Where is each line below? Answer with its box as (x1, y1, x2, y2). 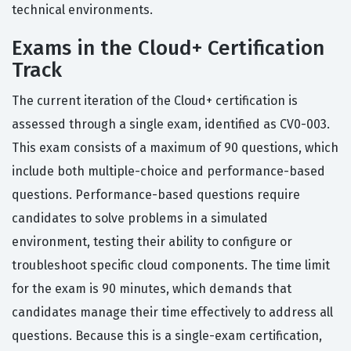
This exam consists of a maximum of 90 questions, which (12, 140, 338, 156)
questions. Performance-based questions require (12, 187, 300, 203)
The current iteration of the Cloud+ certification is (12, 93, 298, 109)
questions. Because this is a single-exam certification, (12, 328, 322, 344)
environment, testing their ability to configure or (12, 234, 292, 250)
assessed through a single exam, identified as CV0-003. (12, 117, 330, 132)
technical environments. (12, 2, 153, 18)
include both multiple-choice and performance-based (12, 164, 325, 179)
